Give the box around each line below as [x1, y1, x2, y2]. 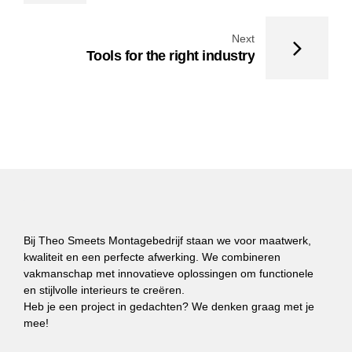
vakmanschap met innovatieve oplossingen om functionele [24, 266, 313, 280]
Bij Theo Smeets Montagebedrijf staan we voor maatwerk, [24, 233, 311, 247]
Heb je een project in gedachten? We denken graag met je [24, 299, 314, 313]
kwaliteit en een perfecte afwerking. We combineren [24, 250, 280, 263]
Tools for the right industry [86, 48, 255, 64]
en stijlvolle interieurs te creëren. [24, 283, 185, 296]
